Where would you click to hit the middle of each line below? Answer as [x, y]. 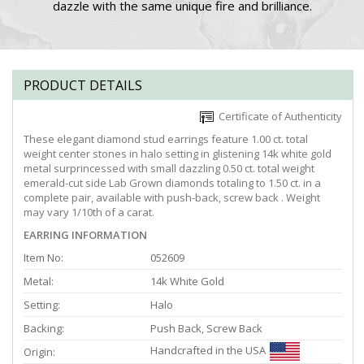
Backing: [44, 328]
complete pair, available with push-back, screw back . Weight [172, 197]
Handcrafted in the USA [208, 350]
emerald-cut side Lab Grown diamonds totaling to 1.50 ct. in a [172, 183]
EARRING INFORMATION [85, 235]
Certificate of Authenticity [278, 116]
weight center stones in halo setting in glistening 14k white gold [178, 154]
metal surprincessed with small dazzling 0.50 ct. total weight [169, 168]
